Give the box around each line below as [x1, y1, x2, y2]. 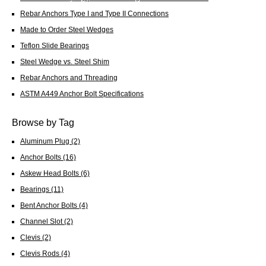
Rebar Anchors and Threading [20, 73, 118, 81]
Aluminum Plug [20, 137, 71, 145]
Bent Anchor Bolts [20, 201, 79, 209]
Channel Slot [20, 217, 64, 225]
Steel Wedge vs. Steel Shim [20, 57, 109, 65]
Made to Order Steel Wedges [20, 25, 113, 33]
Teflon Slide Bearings [20, 41, 89, 49]
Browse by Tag [12, 117, 74, 128]
